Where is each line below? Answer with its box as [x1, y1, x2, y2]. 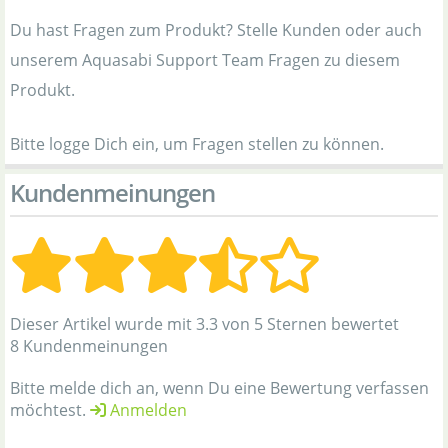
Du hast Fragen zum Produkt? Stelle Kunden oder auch [10, 18, 422, 41]
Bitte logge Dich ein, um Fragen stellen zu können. [10, 132, 384, 155]
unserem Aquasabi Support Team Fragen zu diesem [10, 48, 400, 71]
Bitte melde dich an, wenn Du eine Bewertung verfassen [10, 376, 429, 399]
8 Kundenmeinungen [10, 334, 168, 357]
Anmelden [106, 398, 187, 421]
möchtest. [10, 398, 90, 421]
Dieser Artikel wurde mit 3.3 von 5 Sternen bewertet [10, 312, 399, 335]
